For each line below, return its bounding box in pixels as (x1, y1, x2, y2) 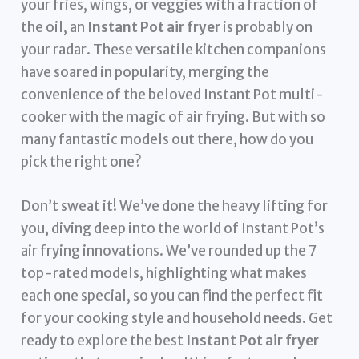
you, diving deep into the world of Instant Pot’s (21, 219, 325, 237)
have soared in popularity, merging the (21, 63, 270, 81)
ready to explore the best (21, 331, 187, 349)
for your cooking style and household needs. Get (21, 309, 333, 327)
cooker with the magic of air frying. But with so (21, 107, 326, 126)
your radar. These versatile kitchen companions (21, 40, 327, 58)
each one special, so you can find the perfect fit (21, 286, 324, 305)
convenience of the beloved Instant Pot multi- (21, 85, 325, 103)
